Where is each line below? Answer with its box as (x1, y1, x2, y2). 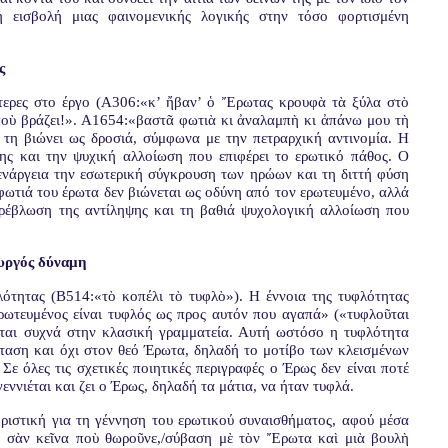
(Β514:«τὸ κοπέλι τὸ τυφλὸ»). (45, 288, 243, 304)
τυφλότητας (338, 288, 409, 304)
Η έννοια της (243, 288, 338, 304)
